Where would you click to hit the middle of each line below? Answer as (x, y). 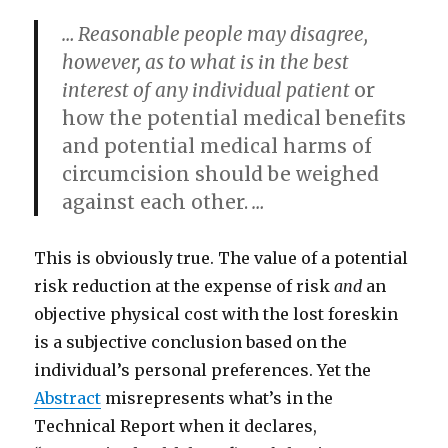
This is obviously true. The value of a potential (221, 258)
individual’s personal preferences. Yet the (203, 370)
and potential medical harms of (217, 146)
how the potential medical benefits (234, 118)
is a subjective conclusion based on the (191, 342)
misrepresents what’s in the (217, 398)
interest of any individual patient (208, 90)
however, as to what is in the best (206, 62)
